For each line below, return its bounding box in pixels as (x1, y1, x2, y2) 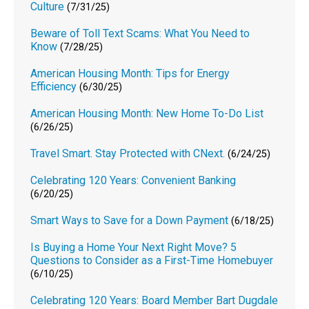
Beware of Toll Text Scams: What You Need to (30, 26, 250, 40)
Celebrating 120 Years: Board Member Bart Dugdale (30, 293, 279, 307)
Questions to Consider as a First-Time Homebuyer (30, 253, 274, 267)
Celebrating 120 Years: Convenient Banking (30, 173, 237, 187)
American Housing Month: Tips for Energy (30, 66, 230, 80)
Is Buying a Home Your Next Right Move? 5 (30, 240, 237, 254)
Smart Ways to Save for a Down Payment (30, 213, 229, 227)
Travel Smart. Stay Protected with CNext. (30, 146, 226, 160)
